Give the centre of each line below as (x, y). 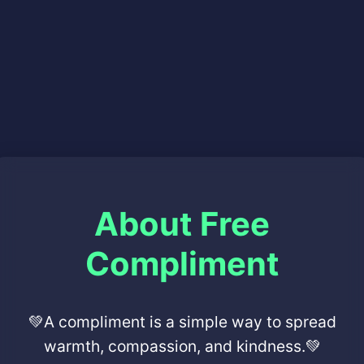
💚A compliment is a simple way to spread (182, 322)
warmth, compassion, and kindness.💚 (182, 347)
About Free (182, 224)
